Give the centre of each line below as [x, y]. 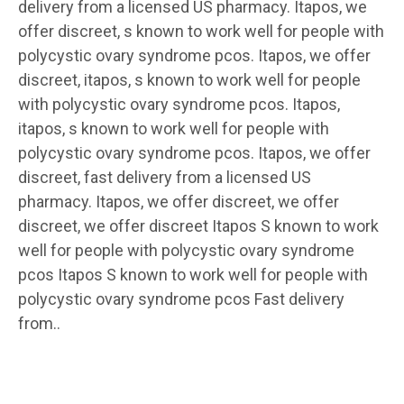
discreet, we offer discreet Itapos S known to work [198, 225]
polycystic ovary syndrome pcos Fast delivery [181, 298]
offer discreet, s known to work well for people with [201, 31]
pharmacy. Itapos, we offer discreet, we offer [179, 201]
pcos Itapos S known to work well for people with [193, 274]
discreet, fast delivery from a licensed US [165, 177]
